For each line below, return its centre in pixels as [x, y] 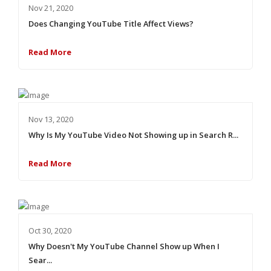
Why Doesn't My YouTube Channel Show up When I [124, 247]
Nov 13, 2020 [51, 119]
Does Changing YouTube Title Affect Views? [111, 23]
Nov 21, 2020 [51, 8]
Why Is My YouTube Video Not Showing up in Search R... [133, 135]
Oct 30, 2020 [50, 231]
